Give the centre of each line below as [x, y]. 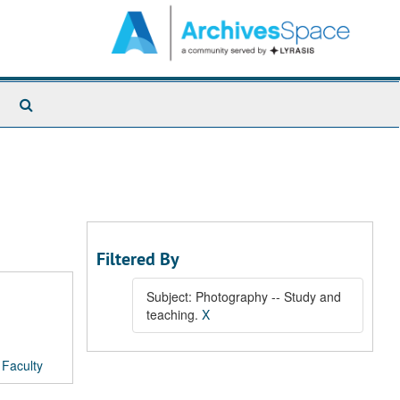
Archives [60, 139]
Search [55, 103]
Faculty [22, 365]
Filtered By [138, 259]
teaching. [174, 314]
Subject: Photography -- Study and [244, 296]
